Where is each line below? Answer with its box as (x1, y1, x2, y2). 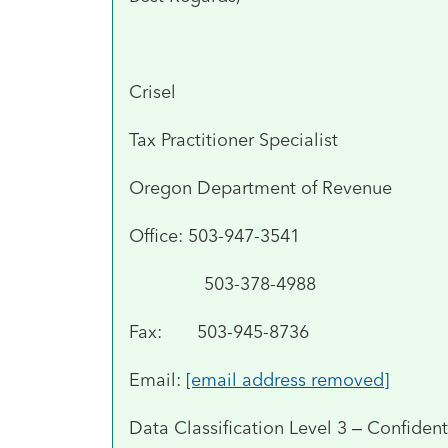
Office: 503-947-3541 (129, 224, 300, 247)
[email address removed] (186, 368, 389, 391)
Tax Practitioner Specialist (129, 128, 338, 151)
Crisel (129, 80, 176, 103)
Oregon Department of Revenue (129, 176, 392, 199)
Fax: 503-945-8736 (129, 320, 309, 343)
